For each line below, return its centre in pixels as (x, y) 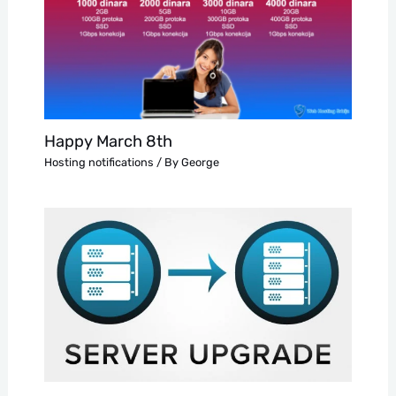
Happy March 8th (108, 141)
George (200, 163)
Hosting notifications (99, 163)
